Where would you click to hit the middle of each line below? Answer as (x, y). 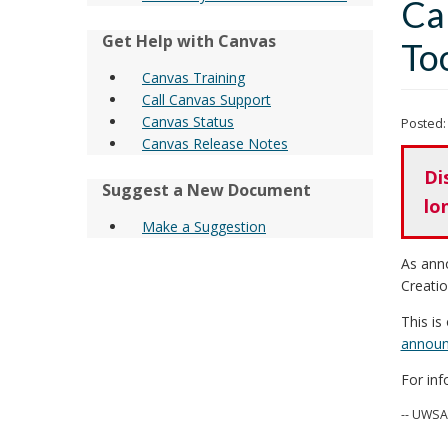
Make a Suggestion (204, 226)
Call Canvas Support (206, 99)
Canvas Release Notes (215, 143)
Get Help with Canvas (189, 40)
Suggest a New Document (206, 189)
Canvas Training (193, 77)
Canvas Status (188, 121)
